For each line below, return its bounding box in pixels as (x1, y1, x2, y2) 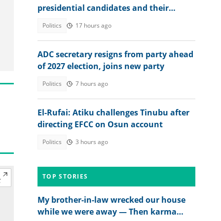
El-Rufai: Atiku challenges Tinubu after (37, 107, 189, 118)
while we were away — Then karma (37, 206, 177, 217)
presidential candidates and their (37, 2, 169, 13)
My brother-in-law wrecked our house (37, 194, 185, 205)
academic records (37, 14, 106, 25)
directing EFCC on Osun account (37, 119, 163, 130)
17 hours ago (75, 21, 111, 30)
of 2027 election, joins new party (37, 61, 164, 72)
